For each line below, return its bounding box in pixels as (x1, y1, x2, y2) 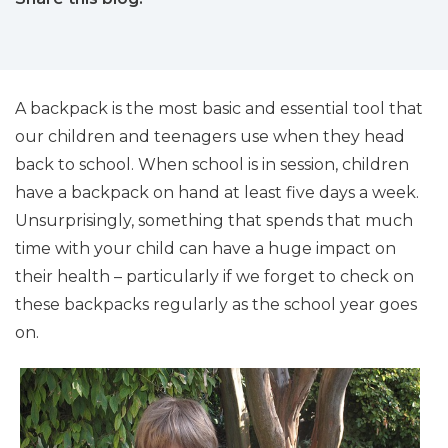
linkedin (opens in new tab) (94, 16, 310, 35)
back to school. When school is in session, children (15, 155, 409, 174)
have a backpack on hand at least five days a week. (15, 183, 419, 202)
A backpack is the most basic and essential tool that (15, 99, 423, 118)
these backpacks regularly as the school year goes (15, 295, 417, 314)
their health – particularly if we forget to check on (15, 267, 414, 286)
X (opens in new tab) (54, 16, 217, 35)
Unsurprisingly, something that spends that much (15, 211, 413, 230)
